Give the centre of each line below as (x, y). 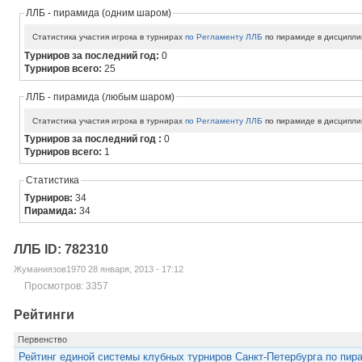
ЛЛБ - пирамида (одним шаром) (99, 13)
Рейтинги (44, 314)
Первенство (42, 339)
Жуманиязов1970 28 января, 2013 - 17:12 (98, 269)
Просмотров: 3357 (66, 286)
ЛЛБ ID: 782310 (61, 250)
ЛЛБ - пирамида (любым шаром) (101, 97)
